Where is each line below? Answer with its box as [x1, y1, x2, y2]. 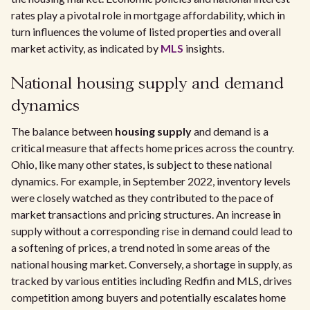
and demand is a [192, 125, 268, 138]
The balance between [11, 125, 115, 138]
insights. [183, 42, 224, 55]
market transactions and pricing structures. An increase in [11, 208, 281, 221]
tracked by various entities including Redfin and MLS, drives [11, 274, 292, 287]
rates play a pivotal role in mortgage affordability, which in [11, 8, 285, 21]
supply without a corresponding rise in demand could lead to [11, 224, 293, 237]
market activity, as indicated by [11, 42, 161, 55]
